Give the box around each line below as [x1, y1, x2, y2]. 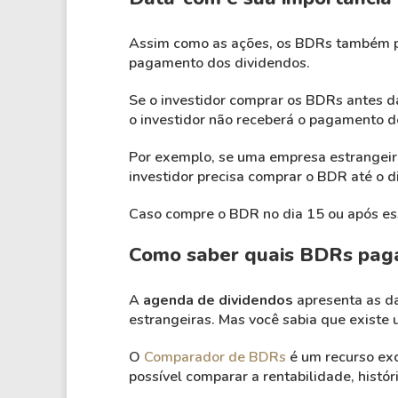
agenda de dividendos [142, 291, 293, 310]
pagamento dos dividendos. [128, 53, 310, 73]
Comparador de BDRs [143, 347, 286, 367]
